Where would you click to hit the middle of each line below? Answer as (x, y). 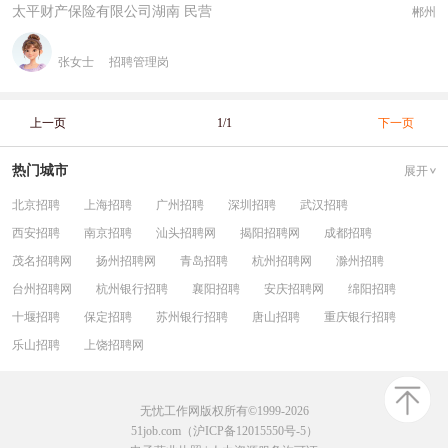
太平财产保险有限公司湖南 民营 (112, 11)
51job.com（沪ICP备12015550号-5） (224, 431)
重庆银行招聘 (360, 317)
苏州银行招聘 (192, 317)
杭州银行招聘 (132, 289)
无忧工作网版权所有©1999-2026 (224, 411)
